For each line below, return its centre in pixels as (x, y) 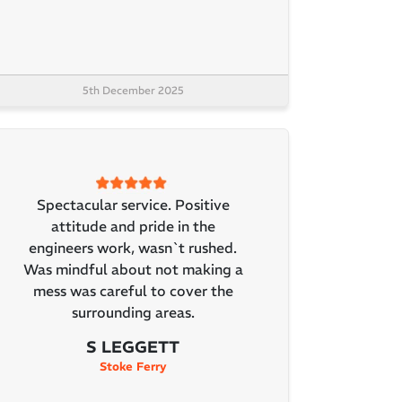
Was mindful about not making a (133, 269)
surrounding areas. (133, 312)
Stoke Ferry (133, 366)
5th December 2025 (133, 90)
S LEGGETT (133, 346)
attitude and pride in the (133, 226)
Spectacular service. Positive (133, 204)
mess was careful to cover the (133, 290)
